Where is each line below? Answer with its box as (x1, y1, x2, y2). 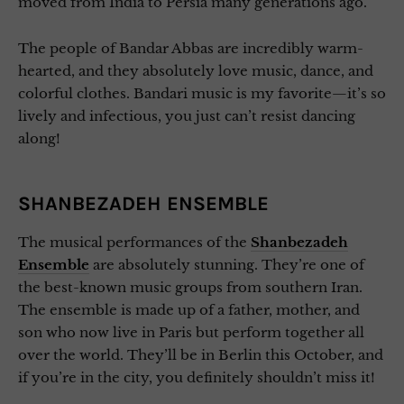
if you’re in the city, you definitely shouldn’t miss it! (18, 368, 375, 386)
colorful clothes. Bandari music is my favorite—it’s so (18, 84, 386, 102)
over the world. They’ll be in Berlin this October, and (18, 345, 383, 363)
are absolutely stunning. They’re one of (89, 255, 364, 273)
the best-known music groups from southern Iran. (18, 278, 363, 296)
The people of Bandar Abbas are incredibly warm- (18, 39, 363, 57)
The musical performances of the (18, 233, 251, 251)
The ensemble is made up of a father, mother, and (18, 300, 360, 318)
